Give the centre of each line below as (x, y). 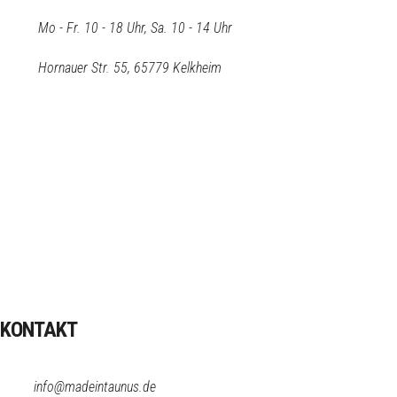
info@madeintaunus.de (95, 387)
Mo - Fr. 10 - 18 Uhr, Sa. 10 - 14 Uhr (135, 28)
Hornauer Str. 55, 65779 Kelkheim (130, 68)
